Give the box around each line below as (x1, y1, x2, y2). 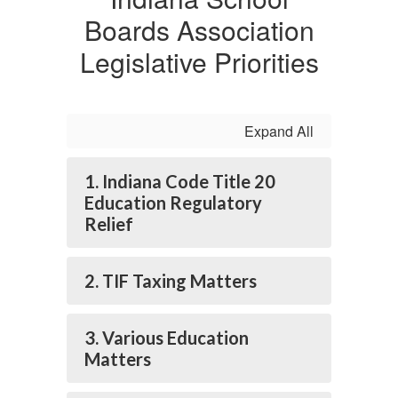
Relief (84, 213, 133, 235)
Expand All (244, 121, 314, 141)
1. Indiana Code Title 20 (84, 171, 275, 192)
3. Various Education (84, 327, 249, 348)
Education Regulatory (84, 192, 262, 213)
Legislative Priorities (79, 43, 319, 81)
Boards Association (84, 11, 314, 49)
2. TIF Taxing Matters (84, 270, 257, 291)
